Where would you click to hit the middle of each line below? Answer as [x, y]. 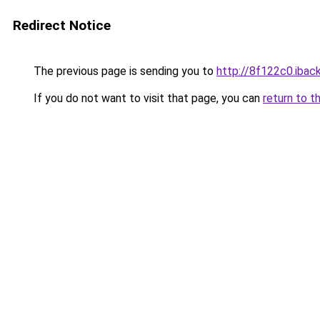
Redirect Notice [62, 25]
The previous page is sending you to [124, 71]
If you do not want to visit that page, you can [147, 98]
